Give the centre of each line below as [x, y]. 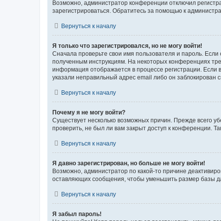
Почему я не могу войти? [89, 112]
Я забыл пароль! [77, 214]
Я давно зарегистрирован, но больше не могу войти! [129, 163]
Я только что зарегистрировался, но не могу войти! [127, 46]
